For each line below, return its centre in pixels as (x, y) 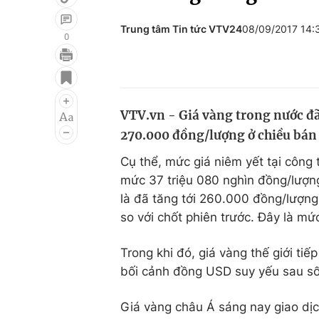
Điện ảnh (48, 96)
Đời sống (223, 69)
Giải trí (42, 69)
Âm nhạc (48, 123)
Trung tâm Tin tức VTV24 (181, 29)
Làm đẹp (223, 123)
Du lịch (217, 96)
